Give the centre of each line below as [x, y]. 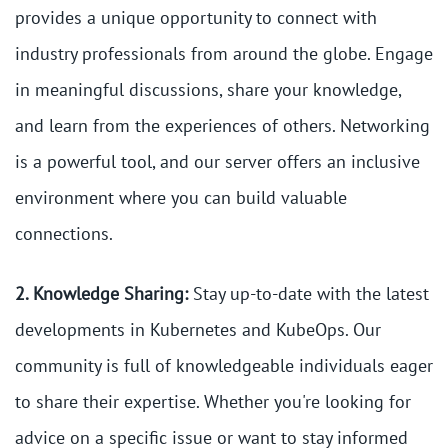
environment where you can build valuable [181, 198]
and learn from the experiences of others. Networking [222, 126]
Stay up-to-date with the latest [308, 294]
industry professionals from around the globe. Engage [224, 54]
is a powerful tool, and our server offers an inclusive [217, 162]
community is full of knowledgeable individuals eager [224, 366]
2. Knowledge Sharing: [101, 294]
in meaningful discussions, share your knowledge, [208, 90]
